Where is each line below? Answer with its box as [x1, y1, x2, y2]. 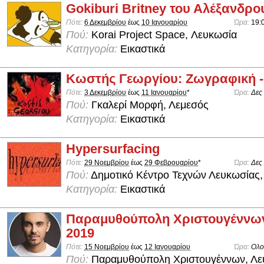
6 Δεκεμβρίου [84, 18, 126, 27]
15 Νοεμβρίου [84, 243, 129, 252]
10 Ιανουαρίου [141, 18, 187, 27]
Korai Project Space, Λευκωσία [88, 28, 237, 41]
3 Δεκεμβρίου [84, 88, 126, 97]
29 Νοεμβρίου [84, 158, 129, 167]
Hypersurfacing [66, 141, 160, 156]
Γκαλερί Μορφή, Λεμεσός [88, 98, 209, 111]
